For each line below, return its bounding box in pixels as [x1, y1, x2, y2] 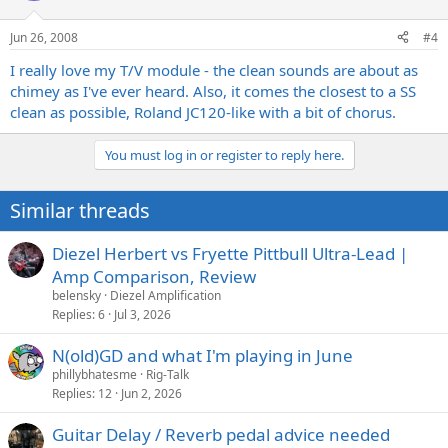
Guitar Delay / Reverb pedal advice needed [52, 422, 390, 446]
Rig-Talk [146, 365, 189, 383]
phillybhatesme [52, 365, 137, 383]
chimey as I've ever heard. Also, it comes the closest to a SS [10, 80, 416, 101]
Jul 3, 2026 [114, 305, 171, 323]
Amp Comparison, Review [52, 264, 256, 288]
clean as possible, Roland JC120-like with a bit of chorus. [10, 101, 396, 122]
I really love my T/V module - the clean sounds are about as [10, 59, 418, 80]
